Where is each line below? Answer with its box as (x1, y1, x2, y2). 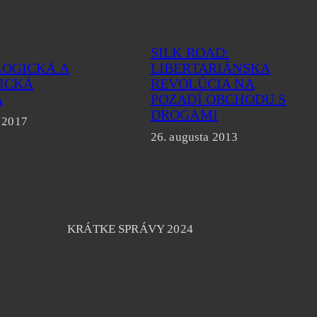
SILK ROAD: (150, 45, 230, 61)
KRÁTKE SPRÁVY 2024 (67, 222, 193, 236)
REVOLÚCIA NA (150, 76, 255, 92)
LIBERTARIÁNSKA (150, 60, 271, 76)
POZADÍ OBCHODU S (150, 91, 287, 108)
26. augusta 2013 (150, 130, 238, 144)
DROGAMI (150, 107, 218, 123)
